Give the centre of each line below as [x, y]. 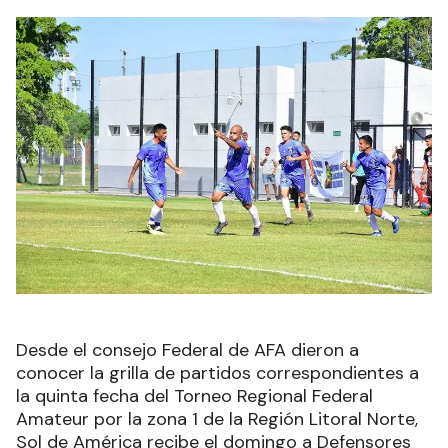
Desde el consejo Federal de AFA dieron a [187, 350]
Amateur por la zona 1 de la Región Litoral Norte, [217, 419]
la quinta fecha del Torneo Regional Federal [194, 396]
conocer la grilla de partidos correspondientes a [217, 373]
